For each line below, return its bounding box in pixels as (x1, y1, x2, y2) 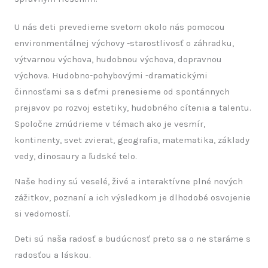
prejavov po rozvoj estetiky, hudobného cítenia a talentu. (14, 102, 251, 113)
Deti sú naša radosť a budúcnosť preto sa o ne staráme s (14, 233, 251, 244)
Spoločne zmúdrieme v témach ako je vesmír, (14, 118, 205, 129)
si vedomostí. (14, 208, 71, 219)
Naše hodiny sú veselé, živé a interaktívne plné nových (14, 176, 243, 187)
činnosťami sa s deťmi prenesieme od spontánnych (14, 86, 230, 97)
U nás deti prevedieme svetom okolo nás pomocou (14, 22, 225, 32)
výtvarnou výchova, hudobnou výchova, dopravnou (14, 54, 222, 65)
